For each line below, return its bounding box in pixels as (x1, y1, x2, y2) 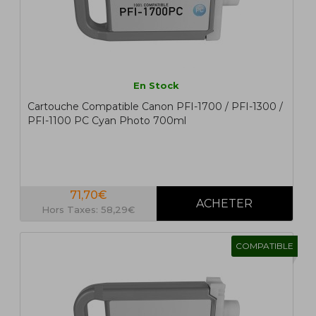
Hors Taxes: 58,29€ (42, 204, 135, 216)
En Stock (133, 80, 180, 92)
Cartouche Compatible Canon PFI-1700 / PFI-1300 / (27, 100, 283, 114)
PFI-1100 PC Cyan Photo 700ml (27, 114, 186, 128)
